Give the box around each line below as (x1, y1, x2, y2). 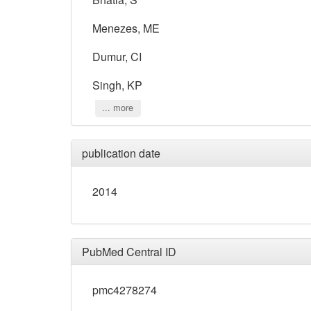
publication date (82, 145, 160, 162)
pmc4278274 (92, 282, 157, 299)
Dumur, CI (92, 49, 142, 65)
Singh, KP (92, 77, 142, 94)
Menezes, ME (92, 20, 160, 37)
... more (102, 101, 134, 115)
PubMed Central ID (82, 244, 176, 260)
